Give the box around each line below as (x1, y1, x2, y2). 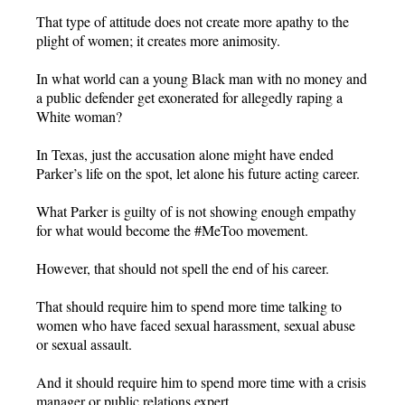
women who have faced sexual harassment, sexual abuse (36, 315, 355, 334)
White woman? (36, 106, 122, 126)
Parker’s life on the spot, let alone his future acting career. (36, 163, 360, 183)
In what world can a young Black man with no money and (36, 68, 367, 88)
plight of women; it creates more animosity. (36, 30, 280, 50)
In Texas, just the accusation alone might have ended (36, 144, 334, 164)
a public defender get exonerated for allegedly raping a (36, 87, 343, 107)
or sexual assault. (36, 334, 132, 353)
